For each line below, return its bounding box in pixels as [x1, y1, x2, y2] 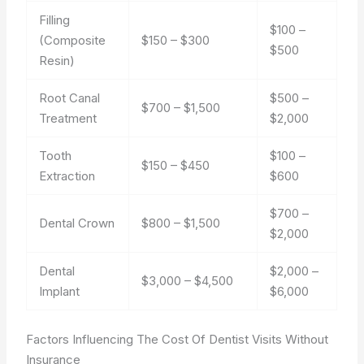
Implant [39, 284, 80, 299]
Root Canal [39, 90, 101, 106]
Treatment [39, 110, 97, 126]
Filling [39, 12, 71, 28]
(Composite [39, 32, 106, 48]
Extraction [39, 168, 96, 184]
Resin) [39, 53, 76, 68]
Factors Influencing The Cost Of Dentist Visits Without [26, 331, 329, 347]
